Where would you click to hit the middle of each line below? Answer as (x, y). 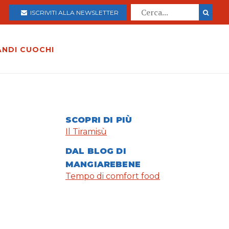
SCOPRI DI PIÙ (99, 120)
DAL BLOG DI (96, 151)
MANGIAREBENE (103, 165)
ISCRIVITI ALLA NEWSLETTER (73, 12)
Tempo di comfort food (113, 176)
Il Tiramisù (86, 132)
